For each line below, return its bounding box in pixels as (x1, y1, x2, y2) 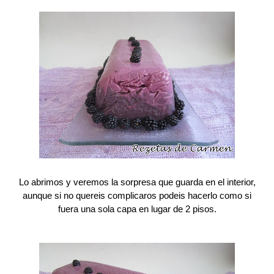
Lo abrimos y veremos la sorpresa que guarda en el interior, (18, 177, 256, 187)
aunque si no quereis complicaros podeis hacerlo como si (23, 190, 251, 201)
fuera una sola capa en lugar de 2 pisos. (57, 204, 217, 214)
